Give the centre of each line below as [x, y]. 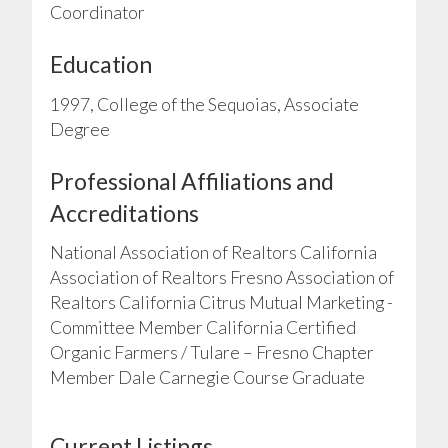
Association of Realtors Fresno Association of [221, 277]
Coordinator [97, 13]
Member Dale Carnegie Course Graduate [207, 377]
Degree [79, 129]
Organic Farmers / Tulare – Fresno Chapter [211, 352]
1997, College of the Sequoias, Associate [204, 104]
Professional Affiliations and [191, 180]
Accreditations [124, 212]
